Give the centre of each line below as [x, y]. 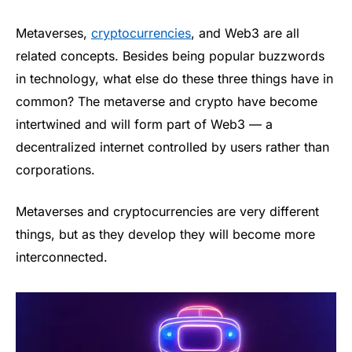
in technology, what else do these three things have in [174, 78]
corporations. [55, 169]
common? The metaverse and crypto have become [167, 101]
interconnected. [62, 257]
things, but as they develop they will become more [165, 235]
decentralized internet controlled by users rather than [172, 147]
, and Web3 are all [245, 33]
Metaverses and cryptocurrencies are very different [167, 212]
